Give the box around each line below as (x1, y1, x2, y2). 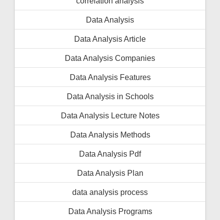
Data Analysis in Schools (66, 91, 154, 101)
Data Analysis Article (74, 34, 146, 43)
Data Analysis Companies (65, 53, 155, 62)
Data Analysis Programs (68, 206, 152, 216)
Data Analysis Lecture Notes (60, 110, 160, 120)
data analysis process (72, 187, 148, 196)
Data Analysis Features (69, 72, 151, 82)
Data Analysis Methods (70, 130, 150, 139)
